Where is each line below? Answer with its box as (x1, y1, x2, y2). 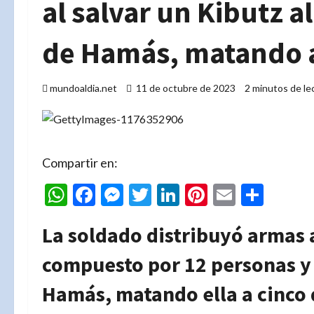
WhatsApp (67, 181, 171, 209)
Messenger (123, 181, 230, 209)
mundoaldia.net (50, 82, 117, 94)
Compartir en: (42, 155, 118, 170)
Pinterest (207, 181, 296, 209)
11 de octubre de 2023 (134, 82, 238, 94)
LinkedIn (179, 181, 262, 209)
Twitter (151, 181, 224, 209)
